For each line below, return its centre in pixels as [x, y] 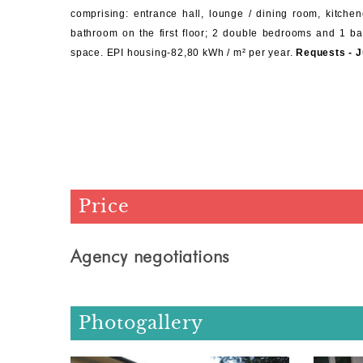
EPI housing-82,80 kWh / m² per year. [201, 52]
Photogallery [141, 322]
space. [89, 52]
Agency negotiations [150, 256]
